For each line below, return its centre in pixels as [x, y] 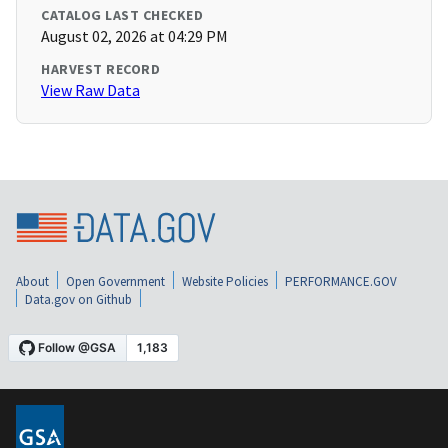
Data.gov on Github [78, 299]
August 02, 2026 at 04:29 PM [134, 36]
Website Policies [225, 281]
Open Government [115, 281]
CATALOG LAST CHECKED [122, 15]
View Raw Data [90, 90]
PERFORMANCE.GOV [341, 281]
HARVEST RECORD [100, 69]
